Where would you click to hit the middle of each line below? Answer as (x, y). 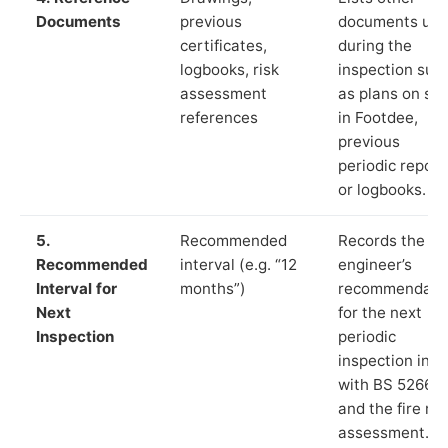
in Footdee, (378, 117)
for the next (380, 312)
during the (375, 45)
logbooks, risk (229, 69)
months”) (213, 288)
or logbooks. (382, 189)
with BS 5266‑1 (391, 384)
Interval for (76, 288)
